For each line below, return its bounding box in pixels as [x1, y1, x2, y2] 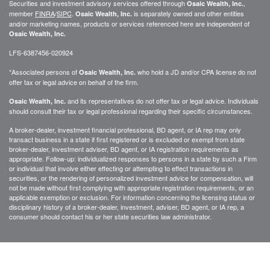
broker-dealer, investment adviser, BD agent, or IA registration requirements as [9, 143, 239, 154]
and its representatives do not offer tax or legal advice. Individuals [66, 95, 259, 105]
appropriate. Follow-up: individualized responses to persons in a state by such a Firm [9, 153, 257, 163]
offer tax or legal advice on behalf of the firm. [9, 77, 139, 87]
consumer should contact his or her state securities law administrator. [9, 211, 212, 221]
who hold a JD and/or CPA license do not [136, 66, 256, 77]
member [9, 8, 35, 18]
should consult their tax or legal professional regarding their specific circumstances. [9, 105, 253, 116]
